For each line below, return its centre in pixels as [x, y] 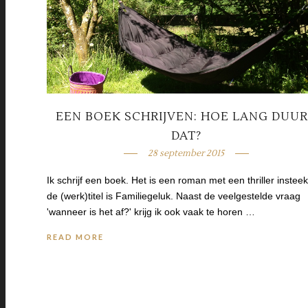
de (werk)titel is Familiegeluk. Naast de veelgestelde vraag [174, 196]
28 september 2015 [186, 154]
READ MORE [75, 237]
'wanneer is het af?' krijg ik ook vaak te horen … [151, 212]
